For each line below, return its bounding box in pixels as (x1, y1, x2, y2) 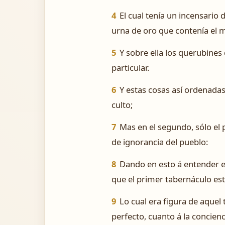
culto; (111, 99, 133, 110)
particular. (111, 62, 149, 73)
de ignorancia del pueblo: (111, 136, 208, 148)
